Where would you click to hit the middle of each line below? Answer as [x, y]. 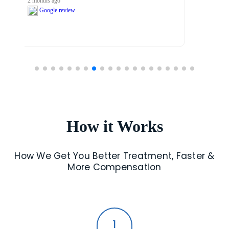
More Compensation [114, 167]
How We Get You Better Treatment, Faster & [114, 156]
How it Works [114, 126]
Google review [83, 10]
